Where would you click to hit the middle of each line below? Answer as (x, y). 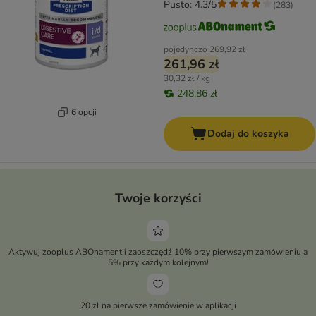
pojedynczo (186, 50)
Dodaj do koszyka (248, 134)
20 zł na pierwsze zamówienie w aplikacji (158, 306)
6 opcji (84, 112)
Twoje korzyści (158, 199)
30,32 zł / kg (187, 79)
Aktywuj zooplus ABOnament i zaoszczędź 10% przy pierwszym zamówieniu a (158, 252)
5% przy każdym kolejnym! (158, 263)
